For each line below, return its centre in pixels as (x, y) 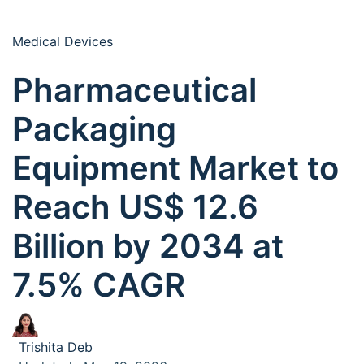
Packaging (94, 129)
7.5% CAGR (99, 285)
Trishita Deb (56, 347)
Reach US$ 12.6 (135, 207)
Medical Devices (63, 41)
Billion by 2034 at (148, 246)
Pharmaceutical (134, 90)
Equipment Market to (175, 168)
